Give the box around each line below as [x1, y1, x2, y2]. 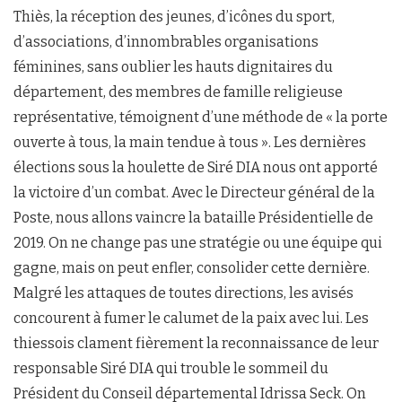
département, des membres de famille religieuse [13, 83, 343, 100]
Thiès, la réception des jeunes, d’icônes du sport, [13, 7, 335, 25]
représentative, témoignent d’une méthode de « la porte [13, 108, 388, 126]
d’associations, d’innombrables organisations [13, 32, 319, 50]
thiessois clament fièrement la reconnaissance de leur [13, 334, 379, 352]
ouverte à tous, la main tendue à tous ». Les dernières [13, 133, 366, 151]
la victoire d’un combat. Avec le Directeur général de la [13, 183, 375, 201]
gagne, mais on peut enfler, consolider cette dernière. [13, 258, 370, 276]
